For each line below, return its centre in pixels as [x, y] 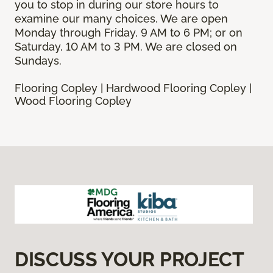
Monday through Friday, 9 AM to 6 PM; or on [129, 33]
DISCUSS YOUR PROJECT [129, 260]
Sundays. [38, 61]
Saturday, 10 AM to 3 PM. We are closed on [126, 47]
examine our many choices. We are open [121, 19]
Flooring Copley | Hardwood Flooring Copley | [133, 88]
